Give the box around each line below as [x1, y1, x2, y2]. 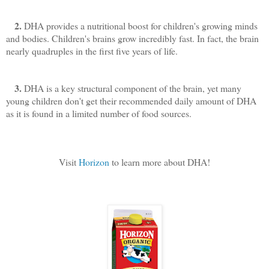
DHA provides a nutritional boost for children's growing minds [22, 19, 258, 32]
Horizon [79, 156, 109, 169]
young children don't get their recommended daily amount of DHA [6, 94, 256, 107]
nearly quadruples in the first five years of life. [6, 44, 178, 58]
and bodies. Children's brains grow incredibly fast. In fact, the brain [6, 32, 259, 45]
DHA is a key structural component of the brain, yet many [22, 82, 241, 95]
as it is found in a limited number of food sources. [6, 107, 192, 120]
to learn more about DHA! [109, 156, 210, 169]
